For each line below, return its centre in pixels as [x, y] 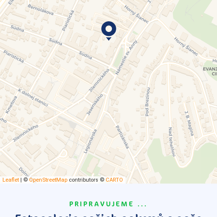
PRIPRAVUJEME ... [108, 204]
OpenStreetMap [48, 180]
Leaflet [11, 180]
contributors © [86, 180]
